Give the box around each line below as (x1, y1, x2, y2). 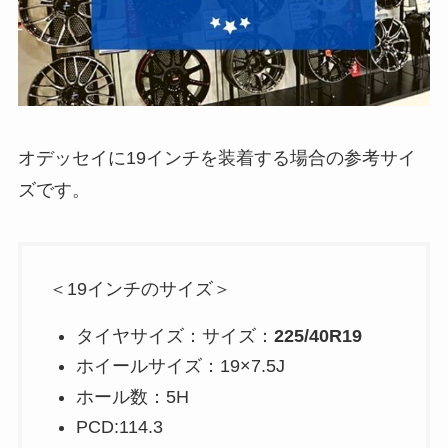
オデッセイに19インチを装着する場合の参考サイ (17, 147, 416, 168)
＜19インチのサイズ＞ (48, 278, 231, 299)
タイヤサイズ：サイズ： (75, 325, 274, 346)
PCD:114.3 (75, 416, 163, 437)
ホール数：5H (75, 386, 189, 407)
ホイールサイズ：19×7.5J (75, 356, 285, 377)
